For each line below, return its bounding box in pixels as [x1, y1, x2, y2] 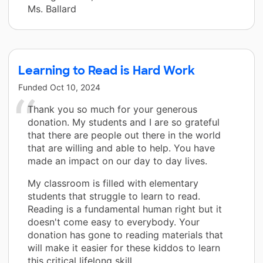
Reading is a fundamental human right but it [28, 203, 222, 215]
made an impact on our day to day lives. [28, 154, 207, 167]
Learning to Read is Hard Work [18, 62, 195, 78]
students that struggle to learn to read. [28, 190, 200, 202]
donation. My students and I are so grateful [28, 116, 220, 128]
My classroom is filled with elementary [28, 177, 198, 189]
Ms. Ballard [28, 2, 76, 15]
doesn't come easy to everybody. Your [28, 215, 200, 228]
